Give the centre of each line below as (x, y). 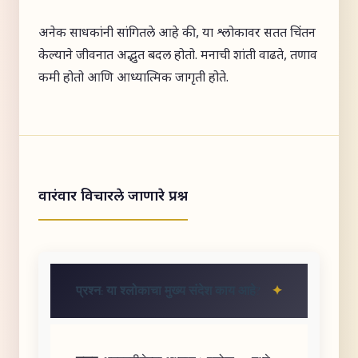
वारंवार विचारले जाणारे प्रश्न (113, 197)
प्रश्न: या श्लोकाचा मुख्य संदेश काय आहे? (168, 291)
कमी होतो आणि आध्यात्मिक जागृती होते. (133, 79)
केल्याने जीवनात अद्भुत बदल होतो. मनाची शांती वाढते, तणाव (178, 56)
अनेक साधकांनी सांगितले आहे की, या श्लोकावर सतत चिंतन (177, 34)
